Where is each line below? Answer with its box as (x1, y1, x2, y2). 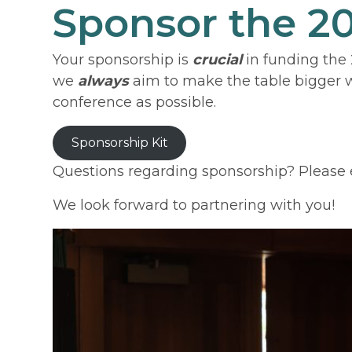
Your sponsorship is (53, 51, 193, 69)
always (78, 72, 130, 90)
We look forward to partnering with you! (53, 196, 335, 214)
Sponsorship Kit (71, 135, 168, 151)
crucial (192, 51, 243, 69)
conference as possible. (53, 93, 217, 112)
